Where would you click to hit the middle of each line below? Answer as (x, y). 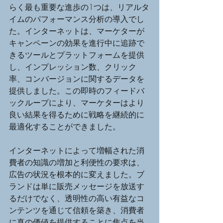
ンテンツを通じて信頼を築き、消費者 (77, 210)
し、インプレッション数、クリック (73, 66)
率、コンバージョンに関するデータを (77, 78)
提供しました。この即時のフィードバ (77, 90)
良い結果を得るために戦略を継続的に (77, 114)
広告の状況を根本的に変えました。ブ (77, 174)
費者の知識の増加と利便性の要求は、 (77, 162)
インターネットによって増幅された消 (77, 150)
